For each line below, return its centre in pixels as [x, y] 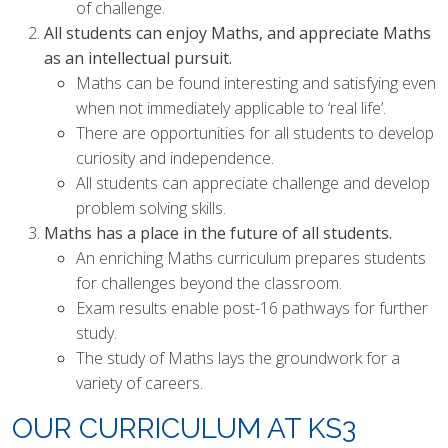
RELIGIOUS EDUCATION [86, 81]
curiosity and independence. [175, 158]
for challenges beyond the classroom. [209, 283]
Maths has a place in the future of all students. [218, 233]
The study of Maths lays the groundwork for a [238, 358]
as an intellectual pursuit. [138, 58]
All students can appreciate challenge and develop [253, 183]
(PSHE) [33, 30]
